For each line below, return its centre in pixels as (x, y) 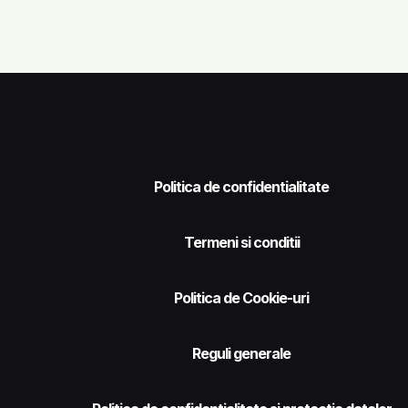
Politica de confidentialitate (242, 187)
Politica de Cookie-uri (242, 298)
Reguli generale (242, 354)
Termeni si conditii (241, 243)
